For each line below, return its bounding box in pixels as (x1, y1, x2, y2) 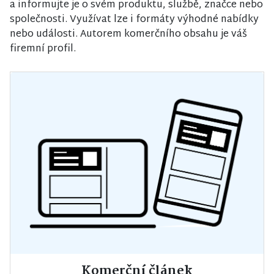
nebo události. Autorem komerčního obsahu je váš (10, 26, 247, 44)
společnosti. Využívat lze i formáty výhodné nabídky (10, 11, 259, 29)
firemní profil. (10, 40, 76, 59)
